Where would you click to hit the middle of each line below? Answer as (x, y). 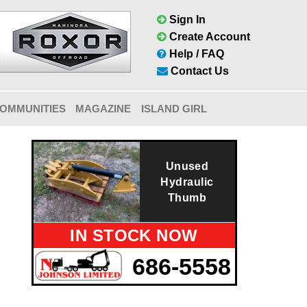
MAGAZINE (103, 109)
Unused (187, 166)
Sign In (186, 20)
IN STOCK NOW (134, 235)
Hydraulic (187, 182)
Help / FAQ (195, 54)
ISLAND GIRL (174, 109)
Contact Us (198, 71)
